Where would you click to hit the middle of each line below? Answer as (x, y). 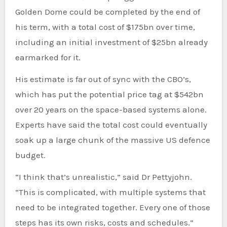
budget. (30, 155)
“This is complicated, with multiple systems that (110, 192)
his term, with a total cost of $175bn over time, (105, 27)
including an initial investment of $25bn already (111, 42)
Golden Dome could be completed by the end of (107, 11)
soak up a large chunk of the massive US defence (112, 140)
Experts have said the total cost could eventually (111, 124)
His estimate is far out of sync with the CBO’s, (103, 79)
